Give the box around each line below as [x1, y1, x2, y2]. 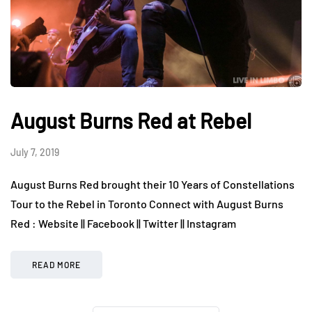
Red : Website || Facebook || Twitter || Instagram [10, 216, 240, 230]
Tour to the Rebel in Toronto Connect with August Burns [10, 196, 283, 210]
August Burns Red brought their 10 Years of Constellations [10, 177, 295, 191]
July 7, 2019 [10, 146, 59, 158]
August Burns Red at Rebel [10, 107, 251, 133]
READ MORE [32, 259, 81, 270]
